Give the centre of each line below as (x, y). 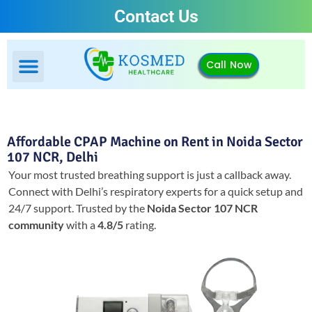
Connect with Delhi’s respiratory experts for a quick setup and (156, 192)
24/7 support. (42, 208)
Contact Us (156, 16)
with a (81, 225)
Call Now (229, 64)
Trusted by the (111, 208)
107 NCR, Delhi (53, 157)
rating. (140, 225)
